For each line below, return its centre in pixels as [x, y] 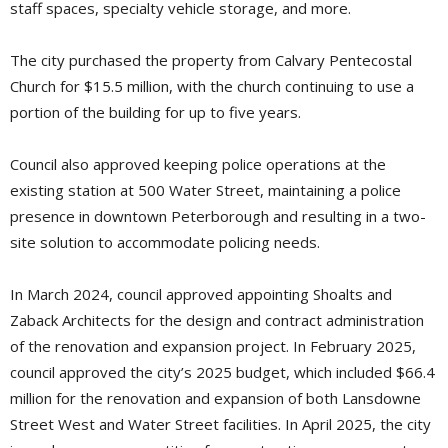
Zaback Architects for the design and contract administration [217, 320]
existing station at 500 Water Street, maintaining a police [205, 190]
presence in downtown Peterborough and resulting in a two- [218, 216]
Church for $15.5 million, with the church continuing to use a [212, 86]
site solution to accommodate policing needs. [165, 242]
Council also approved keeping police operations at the [198, 164]
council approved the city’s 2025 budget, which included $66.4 [222, 372]
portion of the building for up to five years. [155, 112]
